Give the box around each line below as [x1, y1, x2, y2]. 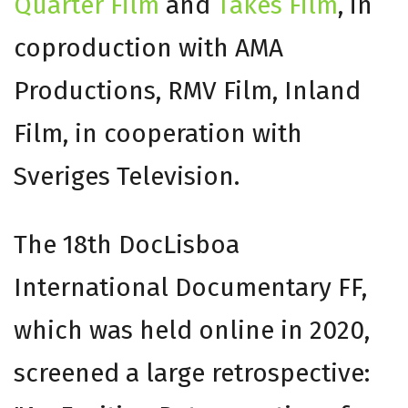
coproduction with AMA [14, 33, 283, 64]
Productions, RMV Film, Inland [14, 76, 361, 107]
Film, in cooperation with [14, 118, 302, 149]
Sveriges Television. [14, 161, 240, 192]
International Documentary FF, [14, 272, 367, 303]
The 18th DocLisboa [14, 229, 240, 260]
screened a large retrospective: [14, 358, 370, 389]
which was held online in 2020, [14, 315, 370, 346]
